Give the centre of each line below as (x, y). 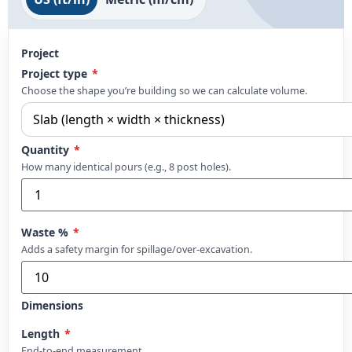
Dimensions (52, 305)
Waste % (46, 232)
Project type (56, 73)
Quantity (47, 149)
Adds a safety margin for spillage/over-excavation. (137, 249)
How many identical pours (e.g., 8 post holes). (126, 167)
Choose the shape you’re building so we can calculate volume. (164, 90)
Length (42, 333)
